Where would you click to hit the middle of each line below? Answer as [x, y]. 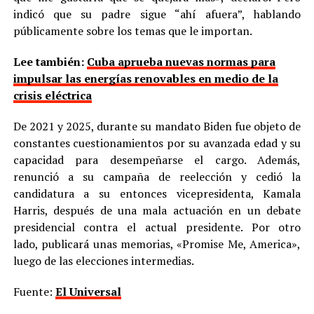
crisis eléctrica [52, 96]
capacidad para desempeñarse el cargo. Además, [157, 160]
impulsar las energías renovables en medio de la [145, 79]
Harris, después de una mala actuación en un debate [157, 211]
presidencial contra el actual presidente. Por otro [157, 227]
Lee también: [50, 62]
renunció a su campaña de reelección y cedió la [157, 177]
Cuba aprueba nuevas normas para [181, 62]
